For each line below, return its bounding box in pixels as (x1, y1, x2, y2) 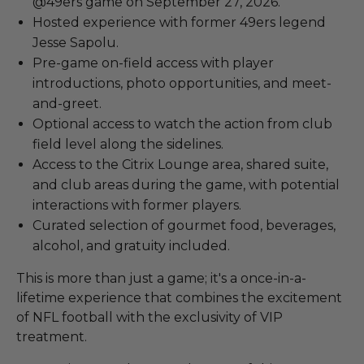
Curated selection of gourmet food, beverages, (32, 217, 336, 233)
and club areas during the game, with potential (32, 176, 340, 193)
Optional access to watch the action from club (32, 115, 332, 132)
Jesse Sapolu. (32, 34, 119, 50)
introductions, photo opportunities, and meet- (32, 75, 331, 91)
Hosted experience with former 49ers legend (32, 14, 326, 30)
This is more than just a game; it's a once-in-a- (16, 270, 306, 286)
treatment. (16, 328, 87, 344)
